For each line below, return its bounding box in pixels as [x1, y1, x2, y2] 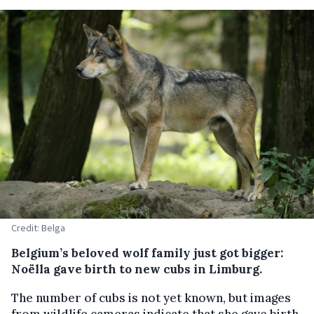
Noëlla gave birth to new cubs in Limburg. [11, 261, 262, 278]
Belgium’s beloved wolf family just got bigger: [11, 245, 283, 261]
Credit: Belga [11, 221, 65, 235]
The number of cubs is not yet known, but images [11, 290, 291, 306]
